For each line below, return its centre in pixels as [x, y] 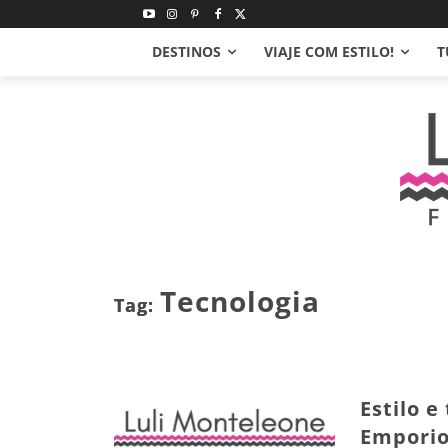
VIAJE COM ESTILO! [329, 52]
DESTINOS [186, 52]
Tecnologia [240, 301]
